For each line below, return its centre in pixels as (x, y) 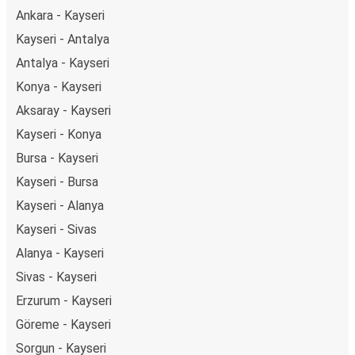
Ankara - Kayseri (60, 15)
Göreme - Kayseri (63, 324)
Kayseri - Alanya (60, 205)
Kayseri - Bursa (57, 181)
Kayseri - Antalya (63, 39)
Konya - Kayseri (59, 86)
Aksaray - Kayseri (63, 110)
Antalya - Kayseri (63, 63)
